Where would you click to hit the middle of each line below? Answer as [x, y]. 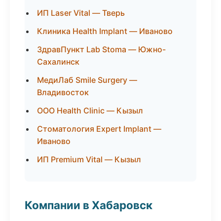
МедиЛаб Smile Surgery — [87, 80]
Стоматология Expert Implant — [99, 129]
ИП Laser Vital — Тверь [81, 13]
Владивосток [63, 92]
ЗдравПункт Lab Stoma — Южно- [101, 49]
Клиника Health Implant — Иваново [105, 31]
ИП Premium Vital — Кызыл [89, 159]
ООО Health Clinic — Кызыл [90, 110]
